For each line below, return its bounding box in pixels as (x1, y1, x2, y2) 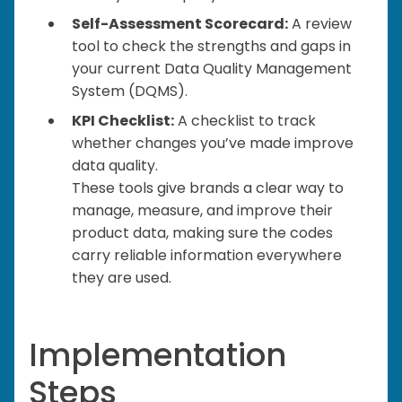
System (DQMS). (72, 80, 188, 101)
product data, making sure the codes (72, 222, 333, 243)
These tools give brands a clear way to (72, 177, 344, 198)
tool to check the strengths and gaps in (72, 35, 351, 57)
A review (288, 13, 352, 34)
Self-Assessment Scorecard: (72, 13, 288, 34)
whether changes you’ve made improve (72, 132, 354, 153)
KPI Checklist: (72, 109, 174, 131)
